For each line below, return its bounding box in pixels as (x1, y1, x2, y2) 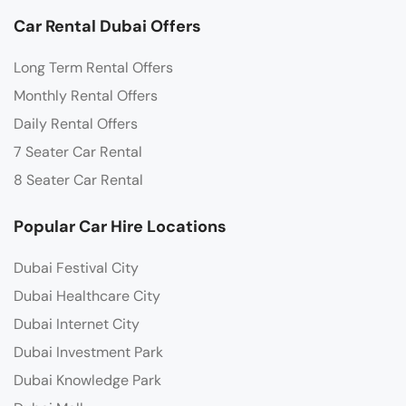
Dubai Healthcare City (14, 286, 160, 306)
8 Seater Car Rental (14, 170, 143, 190)
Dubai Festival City (14, 258, 139, 278)
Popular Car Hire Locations (14, 216, 227, 238)
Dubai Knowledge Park (14, 371, 161, 391)
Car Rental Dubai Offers (14, 15, 201, 38)
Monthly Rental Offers (14, 86, 158, 106)
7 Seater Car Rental (14, 142, 142, 162)
